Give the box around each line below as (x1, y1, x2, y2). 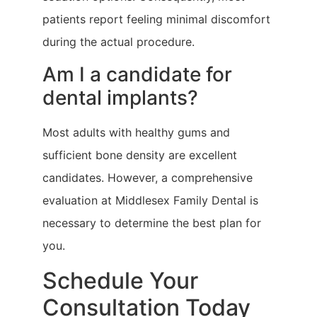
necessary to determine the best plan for (42, 216, 261, 231)
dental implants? (42, 86, 198, 110)
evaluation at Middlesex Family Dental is (42, 193, 258, 208)
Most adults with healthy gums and (42, 125, 230, 140)
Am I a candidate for (42, 62, 232, 87)
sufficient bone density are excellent (42, 148, 237, 163)
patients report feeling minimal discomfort (42, 11, 270, 26)
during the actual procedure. (42, 34, 195, 49)
